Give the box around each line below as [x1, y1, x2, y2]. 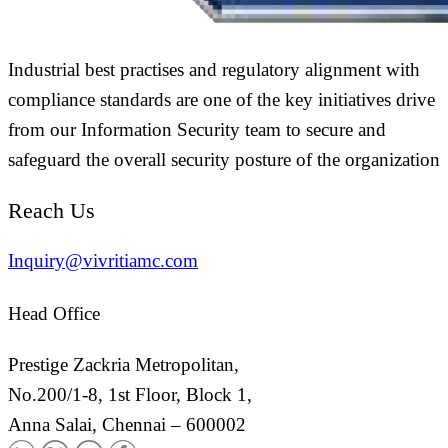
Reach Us [8, 197, 95, 223]
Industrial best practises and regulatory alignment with [8, 59, 420, 81]
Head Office [8, 302, 100, 324]
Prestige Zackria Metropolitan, [8, 354, 239, 376]
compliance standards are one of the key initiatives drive [8, 89, 435, 111]
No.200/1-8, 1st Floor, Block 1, [8, 384, 252, 406]
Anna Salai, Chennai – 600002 [8, 414, 246, 436]
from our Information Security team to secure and [8, 119, 386, 141]
